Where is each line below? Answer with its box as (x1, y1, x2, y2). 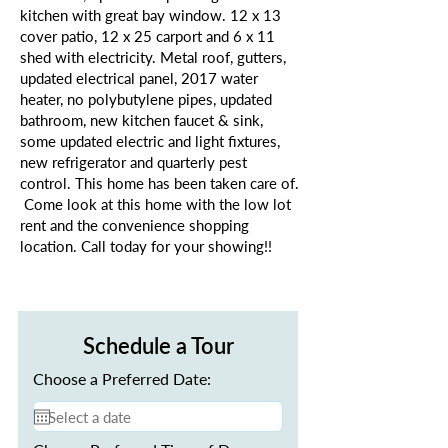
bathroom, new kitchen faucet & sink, (20, 111, 263, 129)
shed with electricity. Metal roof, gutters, (20, 48, 286, 66)
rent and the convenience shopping (20, 216, 249, 234)
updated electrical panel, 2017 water (20, 69, 258, 87)
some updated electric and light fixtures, (20, 132, 280, 150)
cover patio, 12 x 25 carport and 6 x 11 (20, 27, 275, 45)
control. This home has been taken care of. (20, 174, 299, 192)
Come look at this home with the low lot (20, 195, 291, 213)
